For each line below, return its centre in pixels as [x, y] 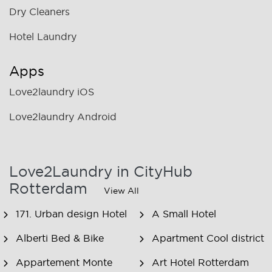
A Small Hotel [184, 214]
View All [121, 191]
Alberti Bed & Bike [59, 238]
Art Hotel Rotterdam [200, 263]
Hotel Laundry [43, 37]
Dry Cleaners [39, 12]
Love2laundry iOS [52, 92]
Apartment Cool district [208, 238]
